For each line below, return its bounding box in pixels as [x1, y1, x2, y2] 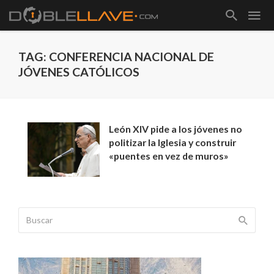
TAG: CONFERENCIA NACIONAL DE [18, 50, 214, 64]
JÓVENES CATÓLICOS [18, 65, 139, 79]
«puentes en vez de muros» [109, 150, 229, 161]
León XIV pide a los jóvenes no [109, 123, 243, 135]
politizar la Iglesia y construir [109, 136, 237, 148]
